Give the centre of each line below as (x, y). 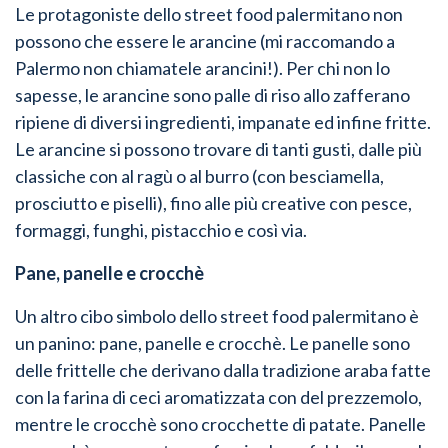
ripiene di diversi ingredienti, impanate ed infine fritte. (223, 121)
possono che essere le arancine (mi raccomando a (205, 40)
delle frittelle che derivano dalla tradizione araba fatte (223, 369)
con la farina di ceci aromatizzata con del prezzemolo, (218, 396)
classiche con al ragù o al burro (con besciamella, (199, 175)
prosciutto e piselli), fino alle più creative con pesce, (213, 202)
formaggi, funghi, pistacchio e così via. (161, 229)
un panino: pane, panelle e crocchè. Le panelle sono (212, 342)
